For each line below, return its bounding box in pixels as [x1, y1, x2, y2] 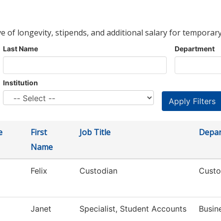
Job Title [79, 127, 110, 138]
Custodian [79, 166, 117, 176]
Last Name [3, 44, 38, 53]
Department [175, 44, 215, 53]
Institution [3, 78, 38, 87]
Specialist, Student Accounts [79, 204, 186, 214]
